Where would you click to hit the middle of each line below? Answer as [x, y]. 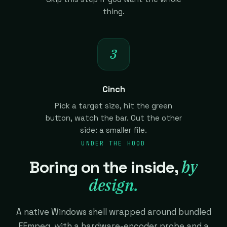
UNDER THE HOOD [113, 143]
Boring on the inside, [106, 167]
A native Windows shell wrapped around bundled [113, 212]
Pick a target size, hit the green [113, 105]
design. [113, 185]
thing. [113, 11]
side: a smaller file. [113, 130]
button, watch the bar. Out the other [113, 118]
